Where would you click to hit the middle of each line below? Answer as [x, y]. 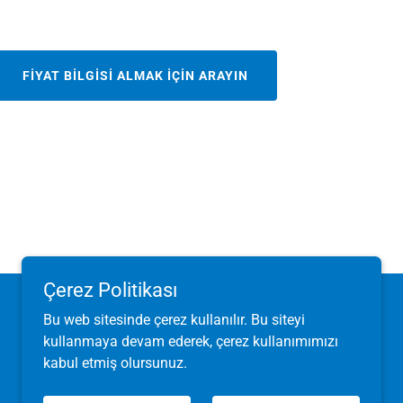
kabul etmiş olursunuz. [115, 363]
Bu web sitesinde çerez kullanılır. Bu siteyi [174, 320]
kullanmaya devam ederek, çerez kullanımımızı [191, 341]
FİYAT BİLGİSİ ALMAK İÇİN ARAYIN [136, 76]
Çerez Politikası [110, 290]
